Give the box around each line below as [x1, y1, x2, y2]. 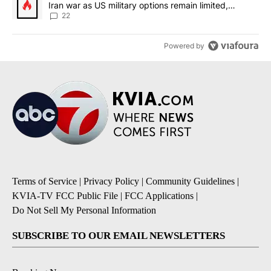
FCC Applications [125, 190, 194, 201]
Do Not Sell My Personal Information [12, 204, 156, 215]
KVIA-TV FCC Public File [12, 190, 118, 201]
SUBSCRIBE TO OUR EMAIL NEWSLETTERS [12, 229, 225, 241]
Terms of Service [12, 175, 77, 186]
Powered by [164, 41, 205, 51]
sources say [48, 10, 96, 21]
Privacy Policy [83, 175, 139, 186]
